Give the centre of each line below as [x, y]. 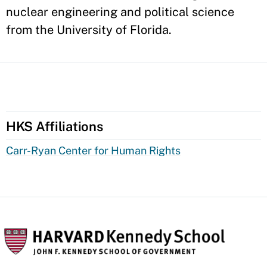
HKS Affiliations [55, 126]
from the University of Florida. [89, 30]
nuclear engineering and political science [120, 12]
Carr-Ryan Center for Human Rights [93, 150]
